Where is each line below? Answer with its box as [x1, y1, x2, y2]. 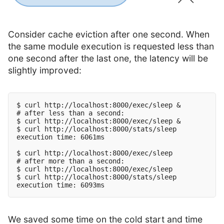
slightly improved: [8, 65, 81, 76]
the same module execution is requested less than [8, 41, 214, 52]
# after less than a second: [16, 109, 124, 117]
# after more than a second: [16, 157, 124, 165]
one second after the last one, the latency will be [8, 53, 208, 64]
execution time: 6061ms [16, 133, 104, 141]
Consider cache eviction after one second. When [8, 29, 209, 40]
